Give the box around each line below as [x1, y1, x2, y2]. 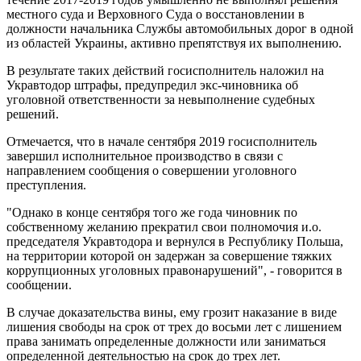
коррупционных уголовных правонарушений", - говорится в [6, 263, 342, 277]
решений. [6, 106, 59, 121]
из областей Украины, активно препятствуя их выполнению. [6, 35, 342, 50]
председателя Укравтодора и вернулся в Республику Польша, [6, 234, 343, 248]
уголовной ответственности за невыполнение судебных [6, 92, 315, 106]
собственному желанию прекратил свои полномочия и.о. [6, 219, 322, 234]
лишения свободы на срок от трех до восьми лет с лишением [6, 319, 342, 334]
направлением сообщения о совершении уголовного [6, 163, 297, 177]
